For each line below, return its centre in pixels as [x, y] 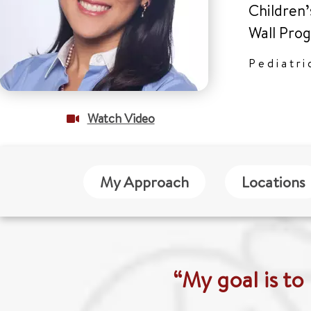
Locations [274, 182]
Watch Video [121, 118]
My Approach [144, 182]
